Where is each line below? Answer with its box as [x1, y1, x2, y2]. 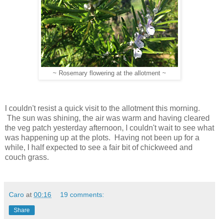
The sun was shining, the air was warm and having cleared [5, 113, 210, 122]
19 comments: [60, 190, 105, 198]
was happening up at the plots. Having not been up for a [5, 133, 199, 142]
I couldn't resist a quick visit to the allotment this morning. [5, 104, 200, 112]
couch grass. [5, 153, 49, 161]
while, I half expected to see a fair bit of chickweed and [5, 143, 193, 152]
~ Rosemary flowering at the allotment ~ [53, 70, 166, 77]
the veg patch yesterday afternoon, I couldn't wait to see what [5, 123, 214, 132]
